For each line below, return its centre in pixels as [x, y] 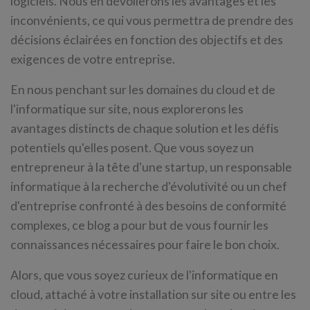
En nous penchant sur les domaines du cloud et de [143, 90]
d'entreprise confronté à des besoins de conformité [148, 206]
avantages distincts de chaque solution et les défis [145, 128]
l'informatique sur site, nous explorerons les [127, 109]
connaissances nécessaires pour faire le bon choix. [145, 245]
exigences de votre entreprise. [93, 59]
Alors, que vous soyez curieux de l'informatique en [144, 275]
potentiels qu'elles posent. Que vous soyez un [132, 148]
